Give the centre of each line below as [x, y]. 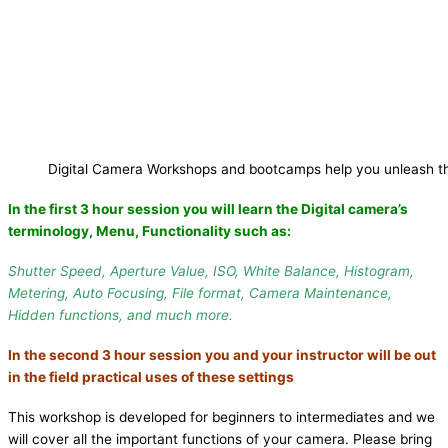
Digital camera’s [354, 208]
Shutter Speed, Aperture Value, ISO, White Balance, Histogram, [211, 270]
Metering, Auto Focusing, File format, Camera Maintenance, [200, 292]
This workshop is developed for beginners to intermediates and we [221, 417]
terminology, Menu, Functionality [119, 230]
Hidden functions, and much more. [120, 314]
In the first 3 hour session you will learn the [154, 208]
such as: [261, 230]
